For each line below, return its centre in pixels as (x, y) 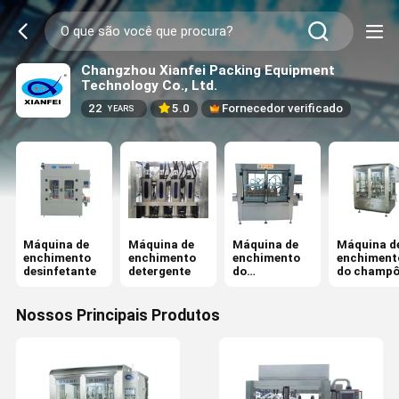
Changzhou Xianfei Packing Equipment (208, 70)
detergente (159, 272)
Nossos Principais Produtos (118, 316)
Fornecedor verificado (283, 109)
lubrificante (266, 285)
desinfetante (60, 272)
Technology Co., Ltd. (149, 85)
